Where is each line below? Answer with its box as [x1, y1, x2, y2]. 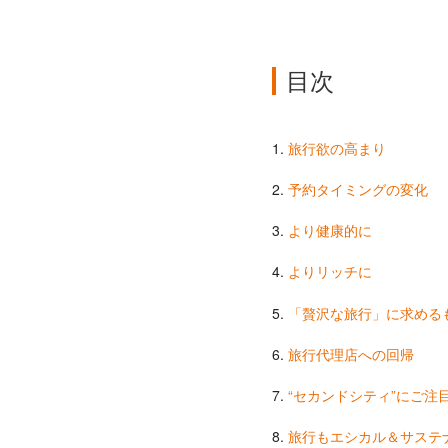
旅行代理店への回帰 [284, 343, 414, 364]
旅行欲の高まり [284, 138, 386, 158]
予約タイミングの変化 [284, 179, 428, 200]
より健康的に [284, 220, 372, 241]
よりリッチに [284, 261, 372, 282]
